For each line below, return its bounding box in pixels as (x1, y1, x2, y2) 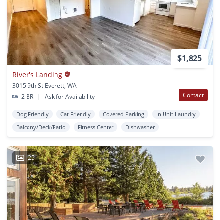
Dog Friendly (16, 110, 49, 118)
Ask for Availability (43, 92, 95, 101)
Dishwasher (125, 123, 155, 131)
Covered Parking (103, 110, 144, 118)
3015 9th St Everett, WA (12, 81, 77, 90)
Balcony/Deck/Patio (16, 123, 66, 131)
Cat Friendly (60, 110, 91, 118)
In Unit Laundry (156, 110, 196, 118)
